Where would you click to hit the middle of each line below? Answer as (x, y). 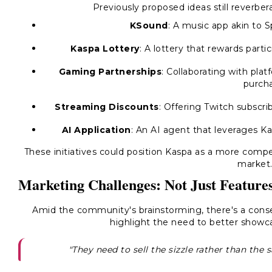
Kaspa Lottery (105, 49)
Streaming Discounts (107, 107)
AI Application (96, 130)
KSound (149, 25)
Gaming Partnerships (110, 72)
